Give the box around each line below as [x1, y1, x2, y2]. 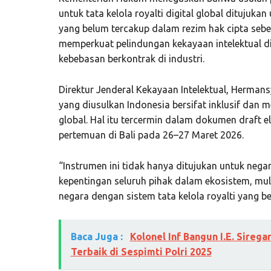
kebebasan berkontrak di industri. [58, 53, 204, 64]
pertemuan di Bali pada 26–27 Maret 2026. [58, 129, 244, 140]
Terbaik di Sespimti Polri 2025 [70, 246, 212, 257]
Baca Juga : [70, 230, 125, 242]
